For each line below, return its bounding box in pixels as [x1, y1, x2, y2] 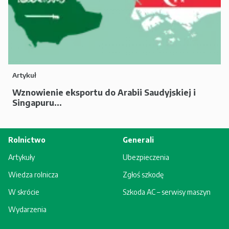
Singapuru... [12, 98, 62, 108]
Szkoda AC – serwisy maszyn [123, 188, 211, 196]
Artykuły [8, 153, 35, 162]
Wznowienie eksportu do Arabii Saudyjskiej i [12, 87, 196, 98]
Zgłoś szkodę [123, 170, 164, 179]
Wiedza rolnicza [8, 170, 58, 179]
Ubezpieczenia [123, 153, 169, 162]
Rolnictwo [8, 135, 45, 144]
